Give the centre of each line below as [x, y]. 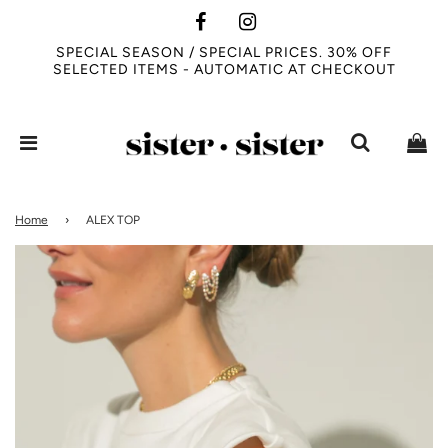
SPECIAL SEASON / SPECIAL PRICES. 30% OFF [224, 52]
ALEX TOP [113, 220]
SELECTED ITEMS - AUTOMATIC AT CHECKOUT [224, 69]
